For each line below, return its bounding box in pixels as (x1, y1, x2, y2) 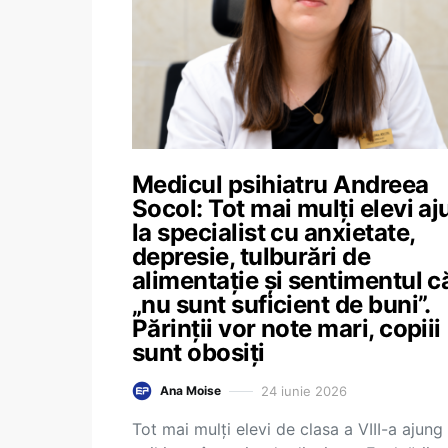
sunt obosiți (132, 338, 265, 367)
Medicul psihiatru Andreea (132, 170, 429, 199)
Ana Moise (160, 383, 221, 398)
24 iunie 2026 (261, 382, 347, 399)
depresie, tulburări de (132, 242, 371, 271)
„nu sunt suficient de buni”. (132, 290, 430, 319)
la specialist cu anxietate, (132, 218, 415, 247)
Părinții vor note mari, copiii (132, 314, 441, 343)
